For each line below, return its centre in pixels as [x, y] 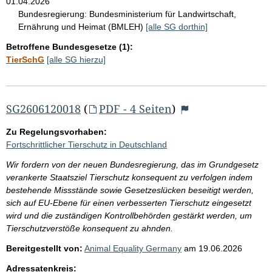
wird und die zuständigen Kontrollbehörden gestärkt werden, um [129, 215]
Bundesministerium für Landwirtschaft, [163, 14]
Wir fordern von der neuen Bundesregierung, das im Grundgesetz [132, 164]
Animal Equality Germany [133, 248]
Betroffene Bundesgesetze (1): [70, 46]
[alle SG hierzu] [76, 59]
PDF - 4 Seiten [135, 108]
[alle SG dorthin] [177, 26]
